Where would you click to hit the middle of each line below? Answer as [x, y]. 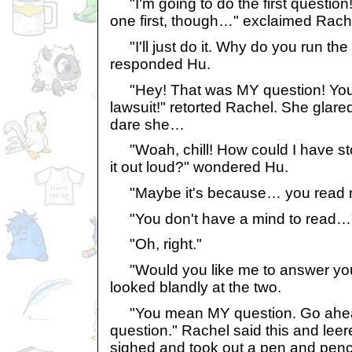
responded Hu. [160, 64]
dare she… [147, 124]
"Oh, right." [156, 244]
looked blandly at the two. [196, 287]
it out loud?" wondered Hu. [199, 167]
